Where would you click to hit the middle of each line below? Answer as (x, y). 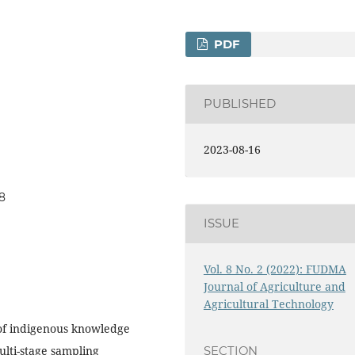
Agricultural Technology (268, 304)
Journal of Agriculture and (274, 287)
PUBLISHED (239, 104)
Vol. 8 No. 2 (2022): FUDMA (275, 269)
